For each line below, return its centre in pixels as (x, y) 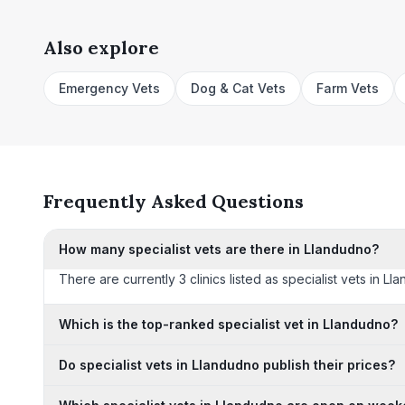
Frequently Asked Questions (174, 201)
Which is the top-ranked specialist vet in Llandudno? (228, 324)
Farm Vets (348, 88)
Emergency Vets (109, 88)
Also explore (101, 47)
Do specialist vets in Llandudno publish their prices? (227, 365)
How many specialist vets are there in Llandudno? (219, 249)
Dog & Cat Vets (238, 88)
